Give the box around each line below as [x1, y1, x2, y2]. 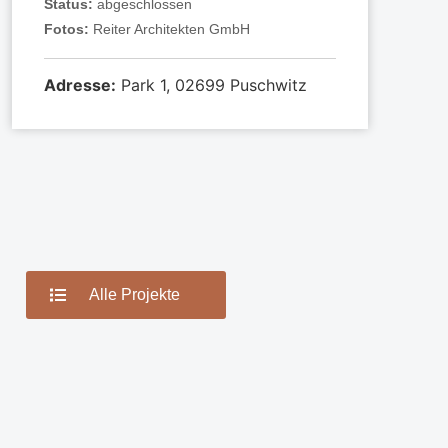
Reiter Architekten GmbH [93, 21, 251, 37]
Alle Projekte [88, 286, 180, 303]
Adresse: [44, 75, 117, 95]
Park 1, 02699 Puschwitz [116, 75, 308, 95]
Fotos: [44, 21, 94, 37]
